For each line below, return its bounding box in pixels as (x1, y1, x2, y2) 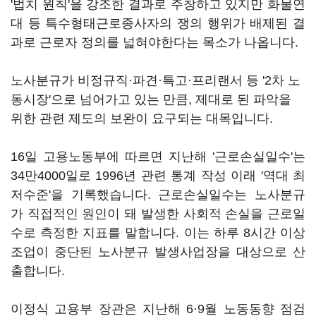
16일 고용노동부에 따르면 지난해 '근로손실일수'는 (11, 150, 305, 164)
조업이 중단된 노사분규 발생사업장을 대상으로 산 (11, 245, 305, 259)
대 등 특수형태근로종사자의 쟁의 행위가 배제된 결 (11, 16, 305, 30)
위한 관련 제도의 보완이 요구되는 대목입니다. (11, 111, 273, 126)
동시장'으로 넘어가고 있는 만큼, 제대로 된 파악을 (11, 92, 291, 107)
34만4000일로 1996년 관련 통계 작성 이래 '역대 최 (11, 169, 305, 183)
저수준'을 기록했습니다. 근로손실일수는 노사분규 (11, 188, 305, 202)
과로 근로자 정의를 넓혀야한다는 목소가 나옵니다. (11, 35, 298, 49)
